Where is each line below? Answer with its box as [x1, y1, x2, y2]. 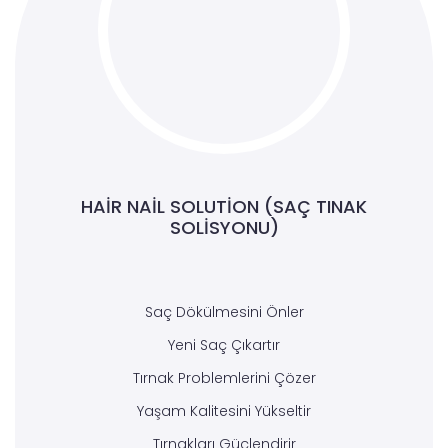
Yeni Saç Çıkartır [168, 335, 280, 356]
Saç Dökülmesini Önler [144, 302, 304, 323]
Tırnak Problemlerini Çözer [132, 368, 316, 389]
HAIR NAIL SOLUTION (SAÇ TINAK [81, 194, 367, 220]
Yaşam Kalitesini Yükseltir [137, 401, 311, 422]
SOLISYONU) [169, 215, 279, 241]
